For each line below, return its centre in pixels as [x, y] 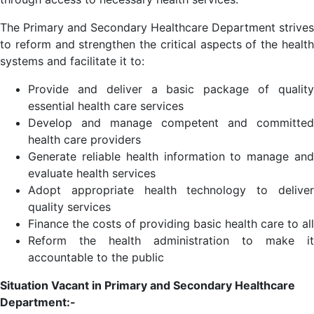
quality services [69, 207]
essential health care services [106, 106]
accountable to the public [96, 257]
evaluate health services [92, 173]
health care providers [84, 139]
